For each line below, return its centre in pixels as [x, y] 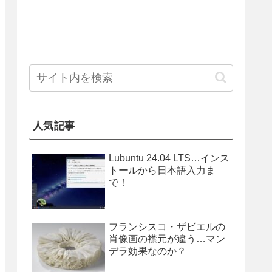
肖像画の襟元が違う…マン [167, 239]
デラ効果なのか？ [148, 251]
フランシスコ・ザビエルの [167, 227]
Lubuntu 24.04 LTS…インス [169, 158]
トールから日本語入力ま [162, 170]
